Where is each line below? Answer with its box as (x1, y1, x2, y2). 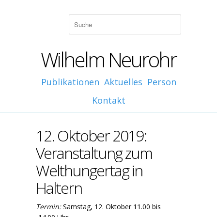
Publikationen (41, 76, 99, 88)
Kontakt (92, 94, 125, 106)
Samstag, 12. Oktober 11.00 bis (63, 202, 161, 211)
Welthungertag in (36, 160, 142, 181)
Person (147, 76, 176, 88)
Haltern (36, 177, 82, 198)
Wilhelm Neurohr (41, 46, 176, 73)
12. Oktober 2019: (36, 125, 146, 146)
